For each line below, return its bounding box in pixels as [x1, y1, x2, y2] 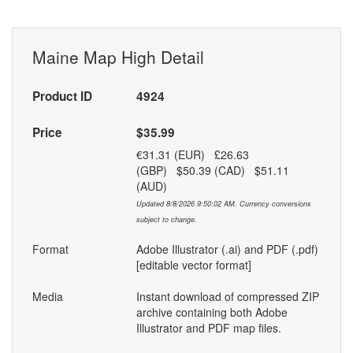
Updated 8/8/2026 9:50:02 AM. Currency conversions [136, 199, 311, 210]
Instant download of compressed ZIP [136, 288, 319, 305]
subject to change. [136, 214, 197, 225]
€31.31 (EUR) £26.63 [136, 147, 249, 163]
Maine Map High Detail [32, 45, 204, 69]
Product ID [32, 87, 92, 106]
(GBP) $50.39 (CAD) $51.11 [136, 162, 289, 179]
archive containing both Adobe [136, 304, 288, 321]
